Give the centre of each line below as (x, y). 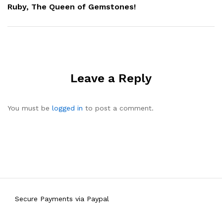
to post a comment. (118, 108)
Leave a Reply (111, 78)
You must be (30, 108)
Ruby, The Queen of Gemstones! (72, 6)
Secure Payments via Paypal (62, 198)
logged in (67, 108)
